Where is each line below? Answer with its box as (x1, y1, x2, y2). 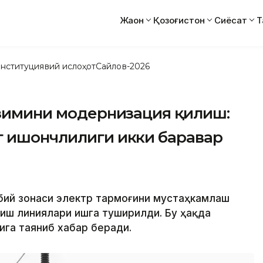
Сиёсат (214, 14, 247, 26)
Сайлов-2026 (96, 60, 150, 72)
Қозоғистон (153, 14, 205, 26)
